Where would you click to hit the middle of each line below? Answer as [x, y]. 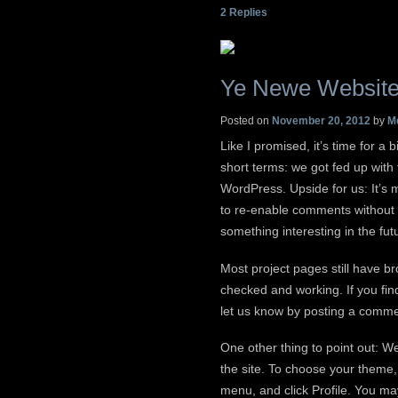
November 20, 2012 [321, 121]
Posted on [246, 121]
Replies [247, 12]
